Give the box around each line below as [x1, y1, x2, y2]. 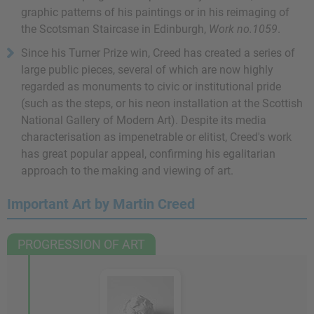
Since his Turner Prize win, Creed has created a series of [21, 46, 295, 60]
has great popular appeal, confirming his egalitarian [21, 147, 275, 161]
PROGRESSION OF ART [18, 237, 145, 252]
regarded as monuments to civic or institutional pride [21, 80, 281, 93]
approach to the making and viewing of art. [21, 164, 233, 177]
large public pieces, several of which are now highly [21, 63, 273, 76]
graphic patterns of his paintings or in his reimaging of [21, 6, 289, 19]
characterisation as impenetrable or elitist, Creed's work [21, 130, 292, 144]
